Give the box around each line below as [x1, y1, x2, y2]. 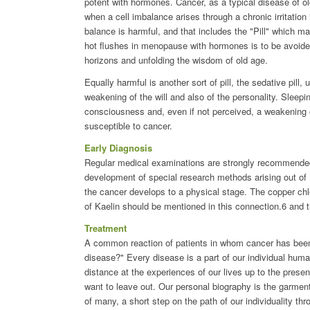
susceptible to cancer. [84, 118, 172, 132]
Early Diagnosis [84, 140, 152, 154]
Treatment [84, 221, 127, 235]
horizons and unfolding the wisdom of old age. [84, 53, 268, 66]
